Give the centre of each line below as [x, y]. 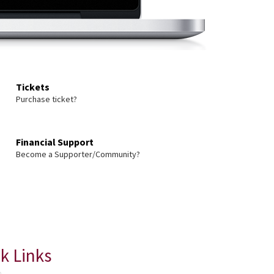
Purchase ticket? [46, 99]
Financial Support [55, 142]
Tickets [33, 87]
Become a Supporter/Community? [78, 154]
